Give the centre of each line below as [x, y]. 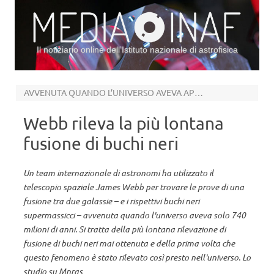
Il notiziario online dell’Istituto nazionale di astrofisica [137, 50]
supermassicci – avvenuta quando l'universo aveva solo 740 [135, 215]
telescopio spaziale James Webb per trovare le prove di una [134, 187]
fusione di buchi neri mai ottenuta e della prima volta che [129, 243]
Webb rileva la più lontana [124, 123]
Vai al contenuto [169, 75]
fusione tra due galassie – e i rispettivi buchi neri [111, 201]
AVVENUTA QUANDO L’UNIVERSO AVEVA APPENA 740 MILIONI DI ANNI [198, 92]
